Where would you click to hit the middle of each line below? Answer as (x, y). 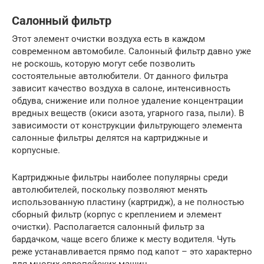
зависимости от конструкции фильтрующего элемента (127, 126)
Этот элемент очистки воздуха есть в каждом (108, 39)
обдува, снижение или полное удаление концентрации (128, 101)
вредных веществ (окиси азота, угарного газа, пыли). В (128, 113)
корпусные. (36, 151)
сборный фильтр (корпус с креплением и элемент (117, 215)
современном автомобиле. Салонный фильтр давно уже (131, 52)
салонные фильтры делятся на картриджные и (110, 138)
